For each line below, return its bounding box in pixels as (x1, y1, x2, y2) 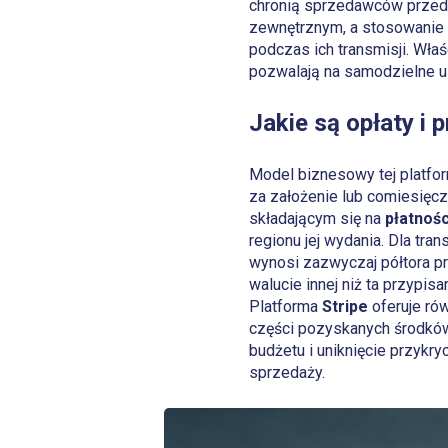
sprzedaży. (248, 362, 325, 382)
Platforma (248, 296, 322, 316)
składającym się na (248, 208, 385, 228)
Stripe (321, 296, 368, 316)
